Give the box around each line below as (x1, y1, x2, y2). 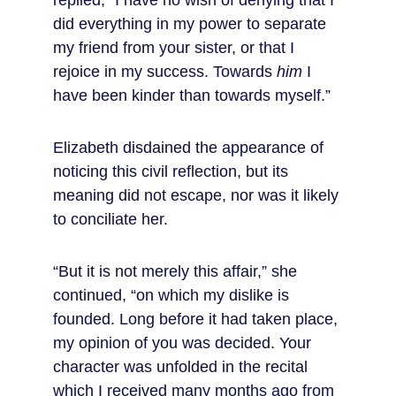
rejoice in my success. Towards (53, 63, 277, 80)
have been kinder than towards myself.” (53, 87, 331, 104)
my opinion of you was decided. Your (53, 334, 316, 352)
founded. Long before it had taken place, (53, 310, 342, 328)
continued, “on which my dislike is (53, 286, 293, 304)
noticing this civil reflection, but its (53, 163, 293, 180)
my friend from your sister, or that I (53, 39, 299, 57)
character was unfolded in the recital (53, 358, 312, 376)
